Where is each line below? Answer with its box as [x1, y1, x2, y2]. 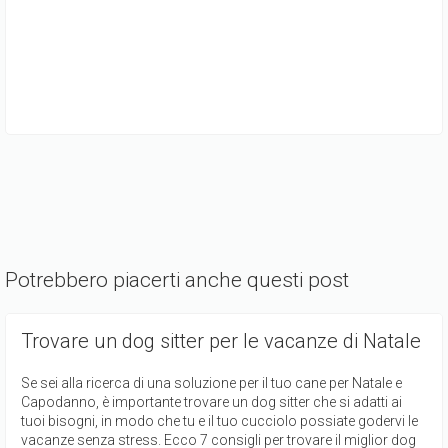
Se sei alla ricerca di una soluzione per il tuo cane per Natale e [21, 374, 402, 391]
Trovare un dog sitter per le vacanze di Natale [21, 328, 421, 353]
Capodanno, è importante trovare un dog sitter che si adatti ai [21, 393, 402, 410]
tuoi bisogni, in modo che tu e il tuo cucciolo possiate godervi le [21, 412, 418, 429]
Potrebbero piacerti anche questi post [5, 267, 349, 292]
